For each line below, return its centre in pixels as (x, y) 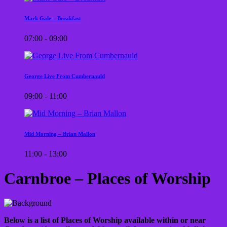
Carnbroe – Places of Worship (107, 178)
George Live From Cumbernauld (65, 76)
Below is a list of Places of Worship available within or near (105, 220)
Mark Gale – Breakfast (53, 18)
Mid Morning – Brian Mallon (60, 134)
